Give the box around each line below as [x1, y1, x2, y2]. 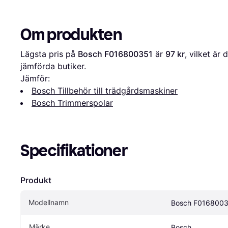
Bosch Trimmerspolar [32, 98, 113, 108]
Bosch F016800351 [78, 49, 153, 60]
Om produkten [20, 25, 122, 45]
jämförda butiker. [20, 61, 86, 72]
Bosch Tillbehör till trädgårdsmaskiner [32, 85, 178, 96]
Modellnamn [28, 198, 69, 207]
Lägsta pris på [20, 49, 78, 60]
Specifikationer [20, 141, 128, 161]
